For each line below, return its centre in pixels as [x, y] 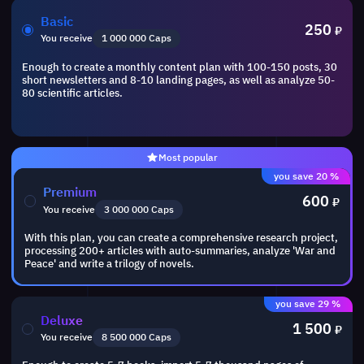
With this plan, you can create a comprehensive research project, [181, 238]
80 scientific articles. [72, 92]
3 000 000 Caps [139, 210]
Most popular [188, 158]
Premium [70, 192]
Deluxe [62, 319]
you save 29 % [308, 304]
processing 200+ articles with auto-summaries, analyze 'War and [180, 251]
